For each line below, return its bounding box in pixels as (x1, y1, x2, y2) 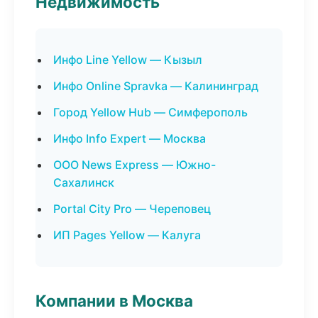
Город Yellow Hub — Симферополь (53, 105, 248, 119)
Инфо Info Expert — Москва (53, 131, 206, 146)
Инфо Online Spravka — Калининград (53, 79, 258, 93)
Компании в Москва (35, 291, 193, 310)
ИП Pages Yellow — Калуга (53, 228, 201, 242)
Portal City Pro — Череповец (53, 202, 211, 216)
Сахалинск (53, 175, 114, 190)
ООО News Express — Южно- (53, 158, 216, 172)
